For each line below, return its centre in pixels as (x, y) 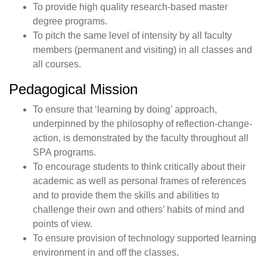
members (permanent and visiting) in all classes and (142, 50)
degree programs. (70, 21)
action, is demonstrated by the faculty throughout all (141, 138)
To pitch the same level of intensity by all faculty (132, 35)
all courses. (57, 64)
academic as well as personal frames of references (139, 181)
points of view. (63, 224)
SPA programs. (64, 152)
